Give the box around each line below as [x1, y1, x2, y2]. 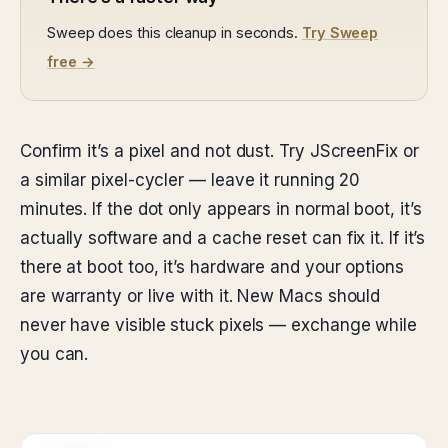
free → [47, 53, 95, 70]
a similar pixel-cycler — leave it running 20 [20, 170, 361, 190]
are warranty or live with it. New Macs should [20, 286, 381, 306]
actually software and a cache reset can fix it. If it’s [20, 228, 426, 248]
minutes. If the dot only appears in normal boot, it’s [20, 199, 422, 219]
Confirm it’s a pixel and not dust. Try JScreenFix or [20, 141, 419, 161]
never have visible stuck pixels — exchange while [20, 315, 417, 335]
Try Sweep [301, 24, 379, 41]
